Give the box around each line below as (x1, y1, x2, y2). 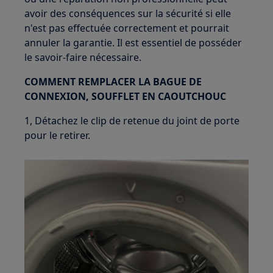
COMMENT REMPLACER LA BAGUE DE (24, 75, 202, 88)
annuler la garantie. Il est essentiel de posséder (24, 36, 243, 49)
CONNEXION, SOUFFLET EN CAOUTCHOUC (24, 90, 227, 103)
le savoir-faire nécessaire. (24, 51, 142, 64)
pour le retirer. (24, 129, 91, 142)
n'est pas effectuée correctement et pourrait (24, 21, 230, 35)
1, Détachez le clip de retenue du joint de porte (24, 114, 240, 127)
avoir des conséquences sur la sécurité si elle (24, 7, 232, 20)
